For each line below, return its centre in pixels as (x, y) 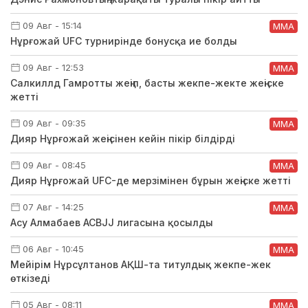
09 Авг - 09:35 (54, 123)
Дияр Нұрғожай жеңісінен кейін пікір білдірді (123, 138)
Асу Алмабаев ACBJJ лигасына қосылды (112, 222)
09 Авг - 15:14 (52, 25)
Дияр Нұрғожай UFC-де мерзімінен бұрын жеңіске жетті (151, 180)
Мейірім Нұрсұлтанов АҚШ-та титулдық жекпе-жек (141, 264)
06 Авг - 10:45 (53, 249)
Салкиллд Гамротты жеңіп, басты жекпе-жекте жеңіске (147, 82)
